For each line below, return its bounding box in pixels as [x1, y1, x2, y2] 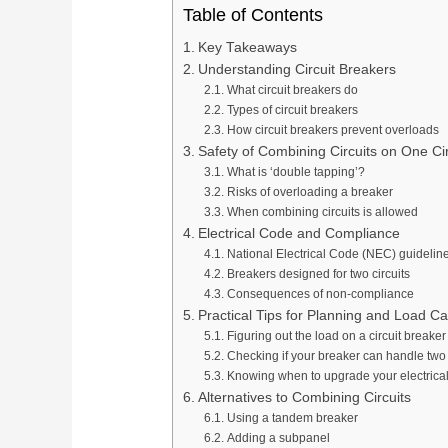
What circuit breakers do [226, 82, 358, 97]
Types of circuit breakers [226, 102, 358, 117]
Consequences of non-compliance [226, 286, 414, 301]
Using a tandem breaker [226, 410, 358, 425]
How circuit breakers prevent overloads [226, 122, 439, 137]
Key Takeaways [197, 39, 297, 55]
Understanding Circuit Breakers [197, 61, 396, 77]
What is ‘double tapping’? [226, 164, 365, 179]
